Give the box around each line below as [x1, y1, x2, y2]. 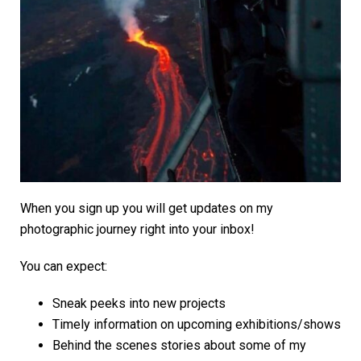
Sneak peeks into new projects [52, 295, 226, 311]
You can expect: [20, 258, 107, 274]
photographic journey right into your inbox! [20, 221, 255, 237]
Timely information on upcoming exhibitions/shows [52, 316, 341, 332]
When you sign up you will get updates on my [20, 200, 273, 216]
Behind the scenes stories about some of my [52, 337, 306, 353]
